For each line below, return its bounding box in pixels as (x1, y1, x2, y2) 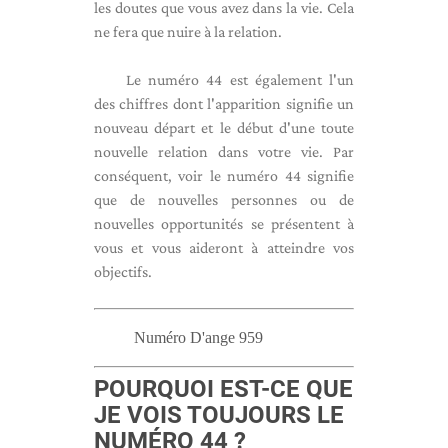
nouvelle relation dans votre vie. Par (94, 143, 354, 160)
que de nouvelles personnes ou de (94, 191, 354, 208)
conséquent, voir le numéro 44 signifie (94, 167, 354, 184)
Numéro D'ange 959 (134, 329, 263, 346)
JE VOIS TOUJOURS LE (94, 401, 344, 429)
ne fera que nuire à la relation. (94, 23, 282, 40)
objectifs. (94, 263, 152, 280)
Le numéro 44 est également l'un (126, 71, 354, 88)
